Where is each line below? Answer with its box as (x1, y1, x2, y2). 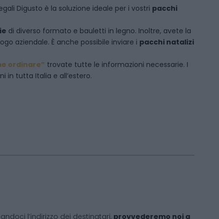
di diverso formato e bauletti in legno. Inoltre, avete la (6, 26, 191, 36)
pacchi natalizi (139, 37, 194, 47)
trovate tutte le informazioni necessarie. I (45, 60, 188, 69)
